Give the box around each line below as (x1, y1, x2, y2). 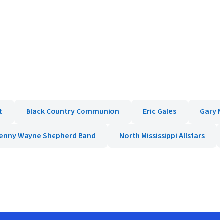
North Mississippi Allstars (119, 130, 205, 141)
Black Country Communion (26, 106, 119, 117)
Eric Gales (143, 106, 176, 117)
